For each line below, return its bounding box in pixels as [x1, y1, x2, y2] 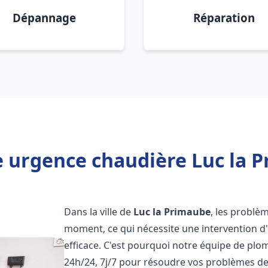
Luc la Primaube [133, 205, 211, 218]
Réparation [193, 10, 255, 25]
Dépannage [13, 10, 76, 25]
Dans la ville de [64, 205, 134, 218]
